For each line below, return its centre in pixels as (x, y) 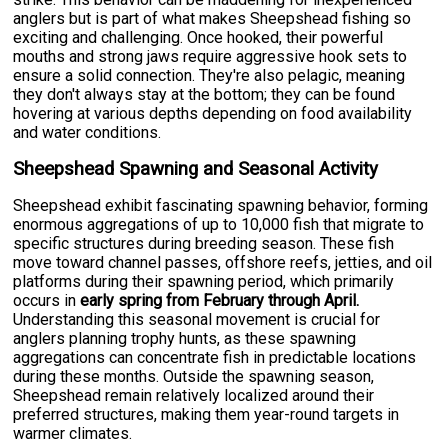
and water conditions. (87, 133)
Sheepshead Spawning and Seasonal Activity (196, 169)
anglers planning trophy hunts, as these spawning (185, 339)
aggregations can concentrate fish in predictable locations (215, 358)
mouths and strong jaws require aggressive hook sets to (210, 57)
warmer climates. (73, 434)
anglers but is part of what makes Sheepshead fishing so (212, 19)
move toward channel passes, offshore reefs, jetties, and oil (223, 263)
